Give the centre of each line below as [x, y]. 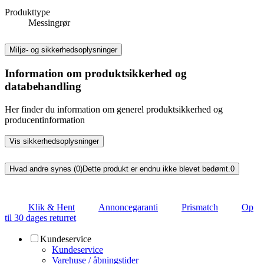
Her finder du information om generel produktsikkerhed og [114, 110]
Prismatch [200, 207]
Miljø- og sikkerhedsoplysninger [63, 49]
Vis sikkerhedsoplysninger [54, 141]
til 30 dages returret [40, 217]
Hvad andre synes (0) [46, 169]
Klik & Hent [52, 207]
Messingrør [49, 22]
